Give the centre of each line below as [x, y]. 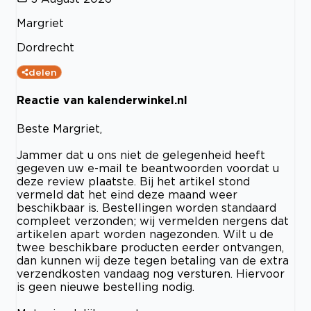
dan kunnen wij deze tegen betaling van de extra [153, 260]
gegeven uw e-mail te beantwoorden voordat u [148, 168]
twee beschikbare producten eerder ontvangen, [150, 247]
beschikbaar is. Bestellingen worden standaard [146, 207]
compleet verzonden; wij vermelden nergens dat [153, 220]
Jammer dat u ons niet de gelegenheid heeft [141, 154]
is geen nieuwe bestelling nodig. [106, 286]
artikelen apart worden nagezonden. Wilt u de [145, 234]
